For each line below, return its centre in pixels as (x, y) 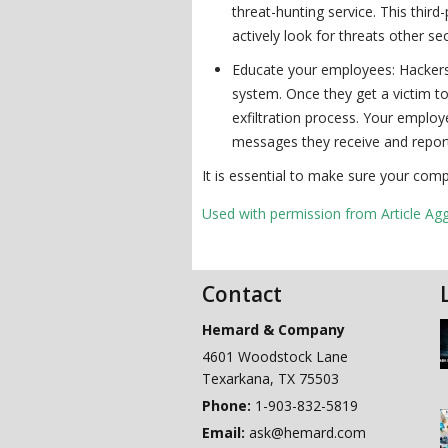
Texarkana (236, 378)
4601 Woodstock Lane (275, 356)
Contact (242, 294)
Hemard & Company (273, 329)
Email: (225, 432)
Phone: (228, 405)
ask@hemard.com (307, 432)
